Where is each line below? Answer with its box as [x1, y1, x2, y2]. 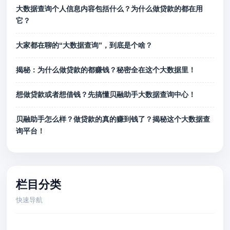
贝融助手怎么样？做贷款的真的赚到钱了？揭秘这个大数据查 [16, 115, 210, 123]
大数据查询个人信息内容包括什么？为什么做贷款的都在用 [16, 5, 203, 13]
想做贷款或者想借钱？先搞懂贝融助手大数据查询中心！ [16, 90, 196, 99]
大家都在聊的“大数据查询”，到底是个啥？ [16, 41, 152, 49]
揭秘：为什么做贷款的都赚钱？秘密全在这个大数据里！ [16, 66, 196, 74]
